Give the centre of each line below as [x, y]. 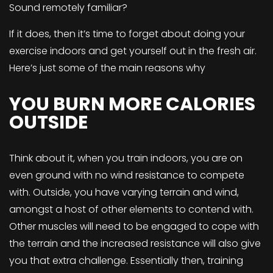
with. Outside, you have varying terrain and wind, [124, 192]
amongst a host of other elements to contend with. [131, 209]
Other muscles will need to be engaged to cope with [134, 226]
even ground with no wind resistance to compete [127, 175]
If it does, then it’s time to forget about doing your [127, 34]
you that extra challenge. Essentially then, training [126, 260]
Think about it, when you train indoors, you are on [126, 158]
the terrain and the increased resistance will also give [135, 243]
